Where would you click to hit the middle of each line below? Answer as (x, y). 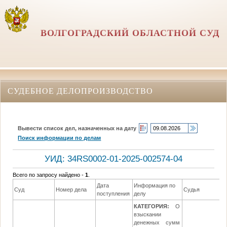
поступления (113, 194)
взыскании (148, 215)
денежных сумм (157, 223)
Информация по (155, 186)
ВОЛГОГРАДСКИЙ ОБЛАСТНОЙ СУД (130, 33)
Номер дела (71, 190)
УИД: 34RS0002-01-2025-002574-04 (113, 159)
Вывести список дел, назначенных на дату (77, 128)
